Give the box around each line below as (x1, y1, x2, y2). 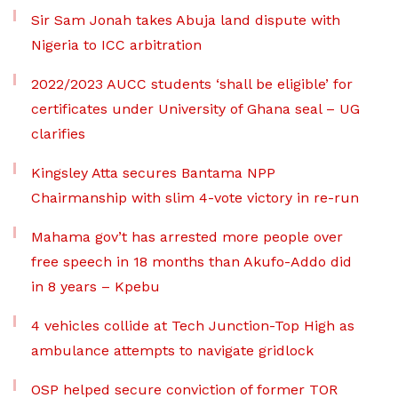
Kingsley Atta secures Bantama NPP (31, 164, 275, 181)
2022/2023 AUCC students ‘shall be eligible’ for (31, 76, 353, 92)
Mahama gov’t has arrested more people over (31, 228, 343, 245)
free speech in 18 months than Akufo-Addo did (31, 253, 352, 270)
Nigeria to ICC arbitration (31, 36, 202, 53)
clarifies (31, 125, 85, 142)
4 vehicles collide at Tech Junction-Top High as (31, 317, 354, 334)
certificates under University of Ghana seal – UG (31, 100, 360, 117)
